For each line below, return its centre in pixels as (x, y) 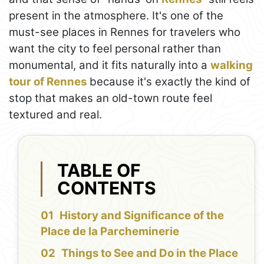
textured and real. (55, 115)
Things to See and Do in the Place (150, 253)
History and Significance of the (142, 216)
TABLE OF (99, 170)
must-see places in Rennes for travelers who (125, 32)
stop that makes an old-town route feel (110, 98)
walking (232, 65)
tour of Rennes (48, 82)
